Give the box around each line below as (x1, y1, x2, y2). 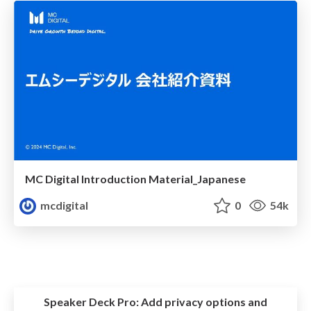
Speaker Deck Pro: (44, 295, 139, 309)
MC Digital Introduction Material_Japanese (25, 171, 246, 185)
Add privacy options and (139, 295, 267, 309)
